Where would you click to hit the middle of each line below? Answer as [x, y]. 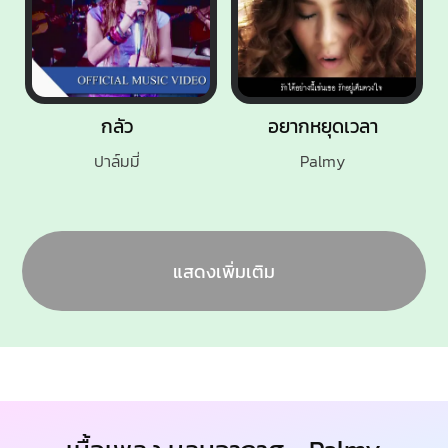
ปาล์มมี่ [116, 160]
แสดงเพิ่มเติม [224, 271]
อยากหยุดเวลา [322, 126]
